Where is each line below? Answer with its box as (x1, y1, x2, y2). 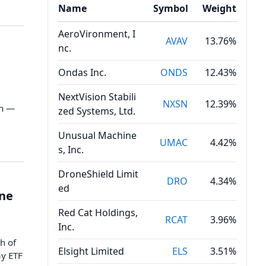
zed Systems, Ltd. (58, 104, 135, 118)
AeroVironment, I (58, 27, 135, 40)
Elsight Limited (58, 245, 124, 258)
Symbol (153, 2, 188, 15)
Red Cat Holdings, (58, 206, 138, 219)
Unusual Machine (58, 129, 137, 142)
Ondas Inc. (58, 66, 106, 79)
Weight (202, 2, 236, 15)
